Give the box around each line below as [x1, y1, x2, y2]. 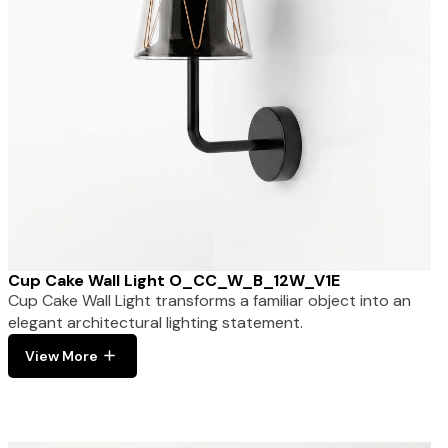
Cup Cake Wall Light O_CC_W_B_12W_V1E [7, 269, 340, 291]
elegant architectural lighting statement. [7, 311, 303, 333]
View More [24, 346, 98, 365]
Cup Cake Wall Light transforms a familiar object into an [7, 289, 411, 311]
